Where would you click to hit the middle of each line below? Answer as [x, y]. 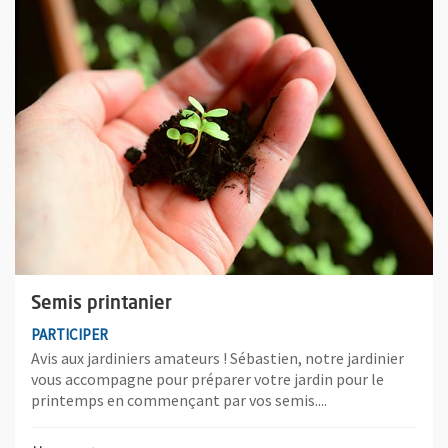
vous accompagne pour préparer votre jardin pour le [207, 379]
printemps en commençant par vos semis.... [179, 400]
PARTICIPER [69, 334]
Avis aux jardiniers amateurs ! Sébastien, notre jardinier [217, 358]
